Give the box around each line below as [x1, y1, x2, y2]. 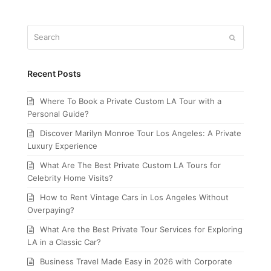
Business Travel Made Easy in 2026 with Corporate [39, 256, 232, 267]
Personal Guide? [27, 109, 89, 119]
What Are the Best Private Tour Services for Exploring [39, 224, 243, 235]
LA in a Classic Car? [27, 237, 101, 247]
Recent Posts [27, 68, 81, 79]
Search [27, 25, 53, 36]
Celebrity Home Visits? [27, 173, 113, 183]
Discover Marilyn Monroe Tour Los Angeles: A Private [39, 128, 241, 139]
